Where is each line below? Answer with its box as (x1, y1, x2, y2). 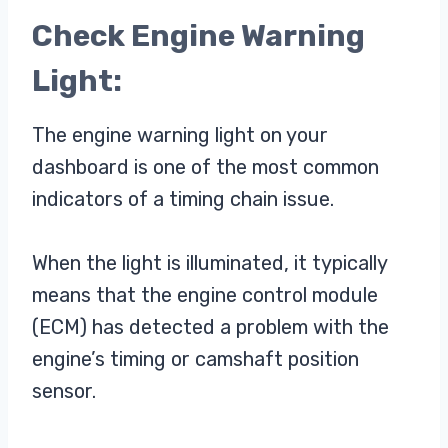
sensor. (32, 378, 96, 403)
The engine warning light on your (32, 122, 328, 147)
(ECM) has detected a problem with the (32, 314, 389, 339)
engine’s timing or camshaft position (32, 346, 359, 371)
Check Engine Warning (32, 17, 365, 54)
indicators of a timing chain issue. (32, 186, 334, 211)
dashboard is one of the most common (32, 154, 379, 179)
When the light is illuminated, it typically (32, 250, 387, 275)
